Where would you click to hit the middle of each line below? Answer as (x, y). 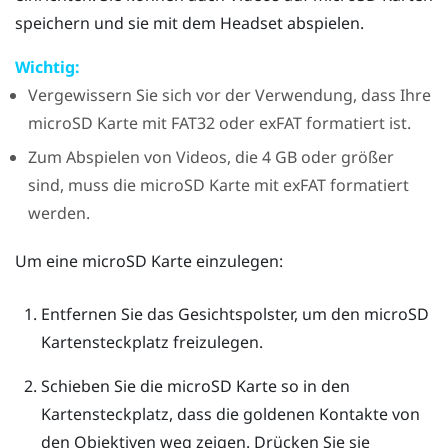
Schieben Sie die (103, 386)
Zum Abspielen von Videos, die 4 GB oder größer (210, 157)
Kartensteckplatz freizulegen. (151, 342)
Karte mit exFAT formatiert (306, 185)
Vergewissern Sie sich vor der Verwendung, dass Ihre (229, 94)
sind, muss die (83, 185)
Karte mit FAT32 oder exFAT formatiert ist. (251, 122)
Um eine (48, 260)
